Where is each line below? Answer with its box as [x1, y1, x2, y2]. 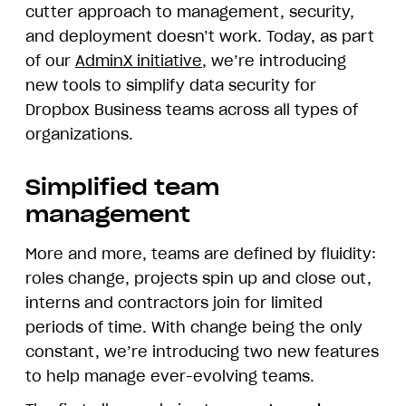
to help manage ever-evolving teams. [25, 367, 314, 386]
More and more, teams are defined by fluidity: [25, 245, 376, 264]
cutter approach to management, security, [25, 3, 354, 22]
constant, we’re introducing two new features [25, 343, 379, 362]
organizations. [25, 125, 133, 144]
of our [25, 52, 75, 71]
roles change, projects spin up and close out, [25, 269, 372, 288]
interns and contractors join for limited [25, 294, 323, 313]
